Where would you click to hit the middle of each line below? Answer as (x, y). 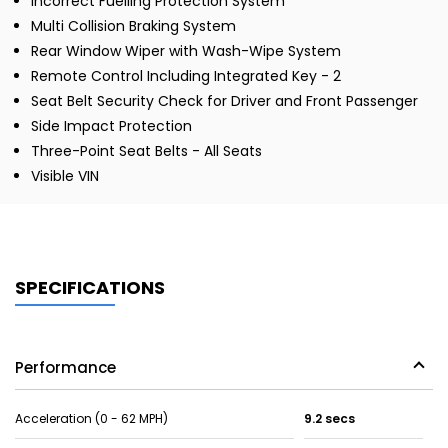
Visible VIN (65, 176)
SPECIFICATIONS (90, 288)
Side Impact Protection (111, 126)
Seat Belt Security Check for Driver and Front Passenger (224, 101)
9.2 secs (329, 419)
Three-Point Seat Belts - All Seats (146, 151)
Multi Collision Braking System (133, 26)
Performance (65, 368)
